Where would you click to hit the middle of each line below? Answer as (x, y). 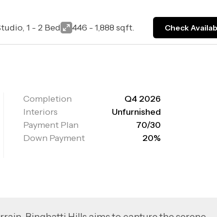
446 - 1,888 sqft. (103, 27)
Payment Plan (51, 125)
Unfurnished (137, 112)
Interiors (41, 112)
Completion (48, 99)
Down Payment (54, 138)
